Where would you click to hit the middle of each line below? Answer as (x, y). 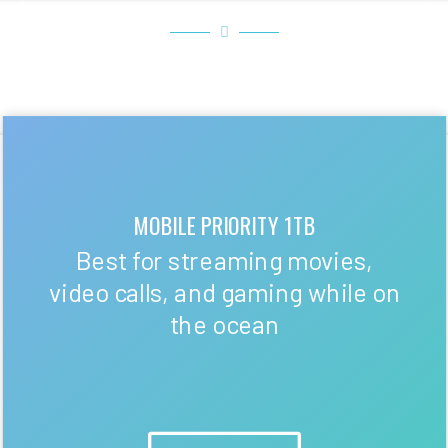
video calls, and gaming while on (224, 292)
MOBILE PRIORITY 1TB (224, 225)
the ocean (224, 324)
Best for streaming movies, (224, 260)
